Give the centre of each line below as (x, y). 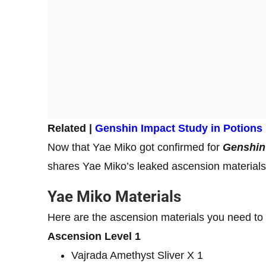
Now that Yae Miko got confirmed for (135, 148)
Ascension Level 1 (94, 237)
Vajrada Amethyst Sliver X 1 (137, 256)
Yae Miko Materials (116, 197)
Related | (71, 129)
